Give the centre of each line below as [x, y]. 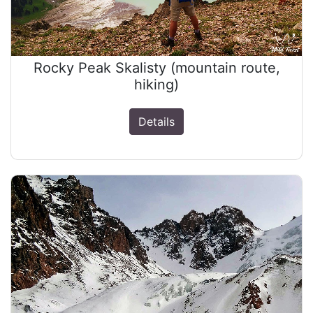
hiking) [156, 85]
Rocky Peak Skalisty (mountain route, [156, 68]
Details [156, 122]
